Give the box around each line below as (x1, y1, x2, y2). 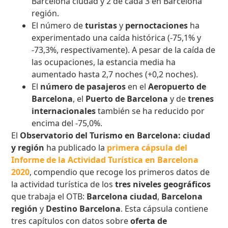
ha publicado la (44, 142, 107, 154)
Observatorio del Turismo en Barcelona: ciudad (20, 130, 211, 141)
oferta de (130, 215, 167, 227)
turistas (85, 20, 118, 32)
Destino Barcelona (46, 203, 121, 215)
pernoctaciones (125, 20, 188, 32)
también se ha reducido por (96, 105, 205, 117)
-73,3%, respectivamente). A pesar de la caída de (32, 44, 216, 56)
